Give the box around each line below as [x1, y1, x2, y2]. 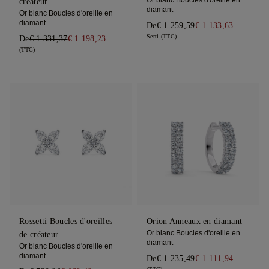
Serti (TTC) [146, 33, 177, 40]
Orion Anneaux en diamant [146, 217, 243, 226]
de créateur [19, 230, 59, 240]
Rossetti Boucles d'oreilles [19, 217, 113, 226]
